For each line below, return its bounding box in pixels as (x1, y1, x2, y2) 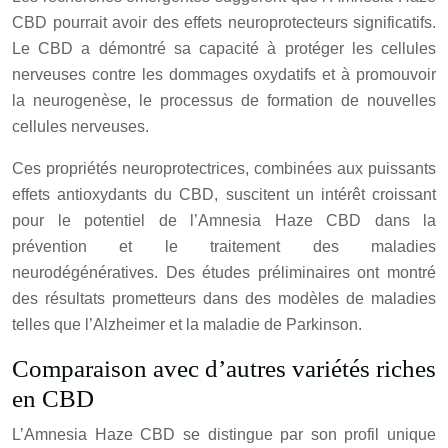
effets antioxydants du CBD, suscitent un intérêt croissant (12, 186, 436, 204)
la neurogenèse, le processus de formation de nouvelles (12, 92, 436, 110)
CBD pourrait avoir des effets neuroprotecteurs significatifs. (12, 14, 436, 32)
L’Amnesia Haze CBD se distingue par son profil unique (12, 426, 436, 444)
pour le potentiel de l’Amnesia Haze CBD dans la (12, 212, 436, 230)
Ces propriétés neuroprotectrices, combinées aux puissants (12, 160, 436, 178)
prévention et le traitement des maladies (12, 238, 436, 256)
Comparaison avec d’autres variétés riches (12, 355, 436, 383)
